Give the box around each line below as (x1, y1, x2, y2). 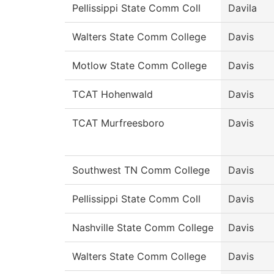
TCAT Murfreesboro (72, 117, 165, 130)
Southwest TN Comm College (72, 164, 210, 177)
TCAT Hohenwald (72, 88, 153, 101)
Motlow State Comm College (72, 59, 207, 72)
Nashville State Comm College (72, 221, 213, 234)
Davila (228, 2, 257, 15)
